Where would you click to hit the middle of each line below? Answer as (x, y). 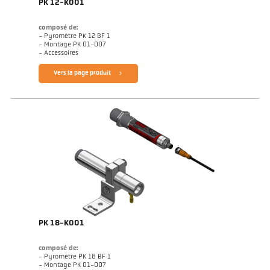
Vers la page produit (82, 73)
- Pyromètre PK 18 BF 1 (74, 257)
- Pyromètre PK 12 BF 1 (74, 36)
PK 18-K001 (61, 223)
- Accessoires (58, 53)
